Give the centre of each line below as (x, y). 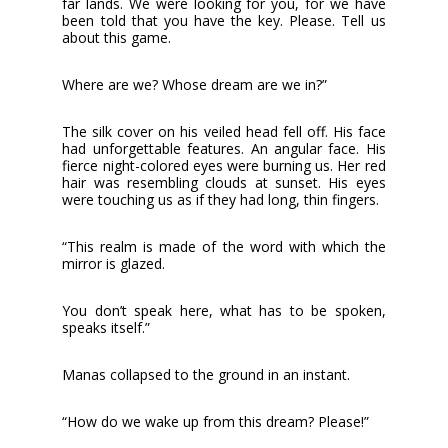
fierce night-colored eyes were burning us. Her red (224, 165)
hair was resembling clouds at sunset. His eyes (224, 182)
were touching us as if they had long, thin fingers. (221, 199)
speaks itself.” (106, 327)
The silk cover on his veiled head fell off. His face (224, 131)
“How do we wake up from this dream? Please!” (216, 421)
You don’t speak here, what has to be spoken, (224, 310)
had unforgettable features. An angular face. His (224, 148)
